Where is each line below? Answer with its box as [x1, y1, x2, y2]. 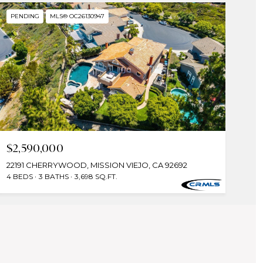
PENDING [10, 12, 39, 20]
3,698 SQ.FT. [74, 171, 117, 181]
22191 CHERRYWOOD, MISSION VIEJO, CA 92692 [6, 160, 187, 170]
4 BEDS [6, 171, 33, 181]
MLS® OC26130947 [49, 12, 104, 20]
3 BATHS [38, 171, 69, 181]
